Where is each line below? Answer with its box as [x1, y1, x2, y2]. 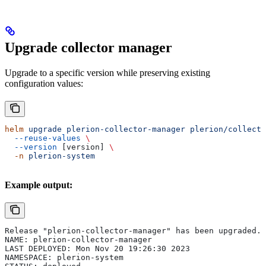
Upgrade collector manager [5, 40, 172, 56]
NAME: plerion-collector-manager [5, 235, 152, 245]
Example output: [5, 180, 72, 191]
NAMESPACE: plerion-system [5, 253, 123, 262]
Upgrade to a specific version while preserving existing [5, 68, 210, 78]
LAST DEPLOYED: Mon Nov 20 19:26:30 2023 [5, 244, 190, 254]
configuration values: [5, 78, 83, 89]
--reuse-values [5, 134, 81, 143]
